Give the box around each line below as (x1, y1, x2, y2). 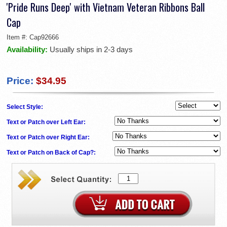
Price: (7, 75, 33, 86)
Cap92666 (29, 33, 59, 41)
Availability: (7, 45, 50, 54)
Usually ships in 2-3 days (50, 45, 133, 54)
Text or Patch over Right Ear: (7, 134, 91, 141)
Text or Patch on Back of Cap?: (7, 149, 97, 156)
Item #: (7, 33, 29, 41)
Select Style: (7, 103, 45, 110)
